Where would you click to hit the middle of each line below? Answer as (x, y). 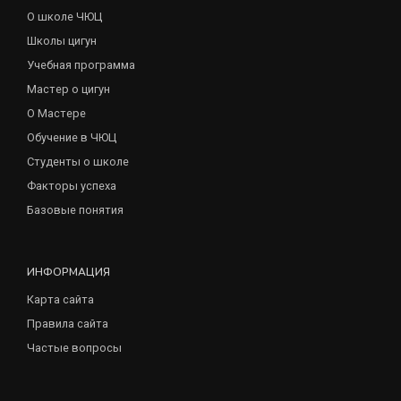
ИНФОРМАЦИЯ (68, 272)
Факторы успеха (72, 185)
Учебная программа (81, 64)
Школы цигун (62, 40)
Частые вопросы (74, 347)
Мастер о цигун (68, 89)
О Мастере (56, 113)
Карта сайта (60, 299)
